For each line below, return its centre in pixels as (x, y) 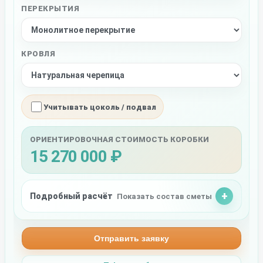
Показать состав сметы (164, 196)
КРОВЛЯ (38, 54)
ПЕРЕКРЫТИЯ (50, 9)
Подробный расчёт (71, 196)
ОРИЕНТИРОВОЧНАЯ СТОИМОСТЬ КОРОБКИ (119, 140)
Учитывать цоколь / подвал (100, 107)
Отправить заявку (131, 239)
